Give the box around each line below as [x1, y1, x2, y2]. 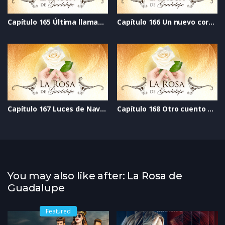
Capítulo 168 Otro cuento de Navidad [207, 103, 214, 114]
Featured [46, 206, 71, 215]
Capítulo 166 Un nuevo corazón [208, 17, 215, 27]
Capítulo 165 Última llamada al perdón [98, 17, 104, 27]
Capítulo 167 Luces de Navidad [100, 103, 106, 114]
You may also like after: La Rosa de [8, 169, 182, 182]
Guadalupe [8, 181, 65, 194]
